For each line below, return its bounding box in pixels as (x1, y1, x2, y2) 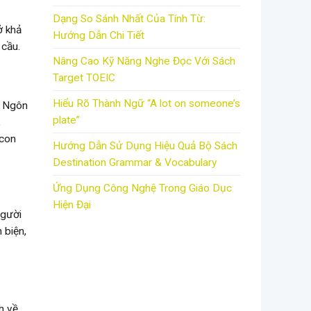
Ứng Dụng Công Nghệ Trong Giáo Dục (53, 182, 232, 195)
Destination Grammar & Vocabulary (53, 156, 217, 169)
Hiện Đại (53, 199, 91, 212)
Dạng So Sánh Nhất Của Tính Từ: (53, 12, 205, 26)
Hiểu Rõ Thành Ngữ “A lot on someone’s (53, 97, 240, 110)
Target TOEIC (53, 72, 115, 85)
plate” (53, 114, 80, 127)
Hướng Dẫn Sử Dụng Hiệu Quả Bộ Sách (53, 140, 237, 153)
